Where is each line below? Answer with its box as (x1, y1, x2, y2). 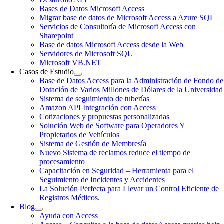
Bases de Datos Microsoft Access (39, 4, 145, 13)
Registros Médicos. (39, 193, 100, 202)
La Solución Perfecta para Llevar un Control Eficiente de (39, 184, 219, 193)
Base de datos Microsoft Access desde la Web (39, 40, 184, 49)
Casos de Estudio (19, 67, 74, 76)
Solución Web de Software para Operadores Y (39, 121, 186, 130)
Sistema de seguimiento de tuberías (39, 94, 150, 103)
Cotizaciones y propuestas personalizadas (39, 112, 170, 121)
